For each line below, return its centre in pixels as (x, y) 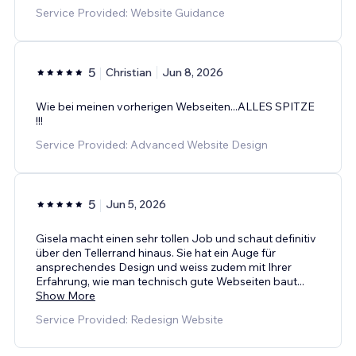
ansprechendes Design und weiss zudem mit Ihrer (164, 267)
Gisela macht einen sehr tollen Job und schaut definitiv (176, 238)
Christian (129, 72)
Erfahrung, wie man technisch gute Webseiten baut (166, 281)
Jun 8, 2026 (193, 72)
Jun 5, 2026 (136, 204)
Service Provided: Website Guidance (130, 12)
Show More (66, 295)
